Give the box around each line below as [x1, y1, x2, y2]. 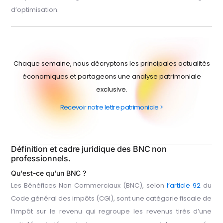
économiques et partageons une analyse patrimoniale [22, 71, 201, 81]
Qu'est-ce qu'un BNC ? [11, 169, 87, 178]
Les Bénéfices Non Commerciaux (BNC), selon [11, 181, 167, 191]
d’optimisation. [11, 5, 59, 15]
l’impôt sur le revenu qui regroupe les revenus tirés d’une [11, 207, 212, 217]
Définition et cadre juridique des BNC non [11, 144, 167, 154]
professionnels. [11, 153, 71, 164]
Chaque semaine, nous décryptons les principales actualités [13, 58, 210, 68]
